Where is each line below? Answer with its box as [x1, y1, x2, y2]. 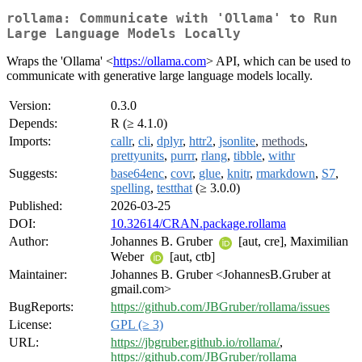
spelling [111, 181, 150, 196]
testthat [157, 181, 192, 196]
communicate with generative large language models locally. [6, 69, 313, 83]
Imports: [9, 134, 51, 149]
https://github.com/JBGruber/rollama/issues [111, 300, 330, 314]
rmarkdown [256, 166, 315, 181]
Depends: [9, 116, 57, 131]
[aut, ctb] [166, 249, 215, 263]
